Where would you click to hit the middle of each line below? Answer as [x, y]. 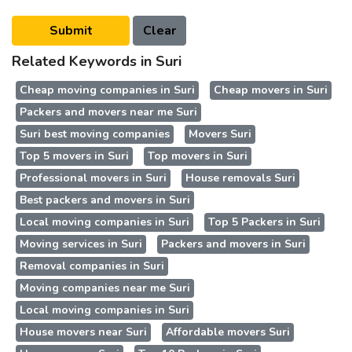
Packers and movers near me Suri [108, 112]
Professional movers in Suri [93, 178]
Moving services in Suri [81, 244]
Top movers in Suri [198, 156]
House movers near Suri [83, 332]
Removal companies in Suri [92, 266]
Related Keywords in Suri [97, 61]
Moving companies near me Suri [105, 288]
